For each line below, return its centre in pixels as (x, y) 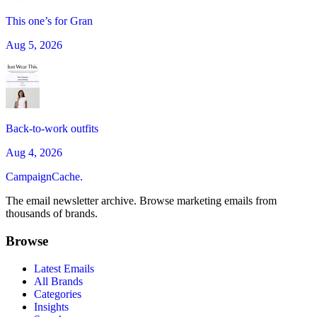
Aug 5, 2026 (34, 45)
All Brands (58, 281)
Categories (58, 294)
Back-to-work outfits (52, 129)
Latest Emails (64, 268)
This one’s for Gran (49, 21)
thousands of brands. (52, 214)
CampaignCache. (44, 177)
